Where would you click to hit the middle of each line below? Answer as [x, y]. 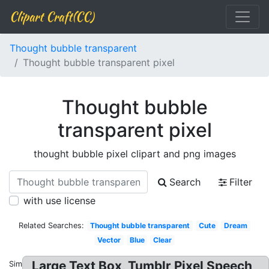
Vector [109, 240]
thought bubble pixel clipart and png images [134, 154]
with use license [59, 201]
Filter [241, 182]
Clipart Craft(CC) [52, 17]
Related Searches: [52, 225]
